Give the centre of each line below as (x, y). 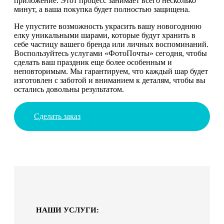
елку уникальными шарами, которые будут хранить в (105, 35)
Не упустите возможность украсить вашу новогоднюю (108, 26)
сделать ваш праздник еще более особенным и (93, 62)
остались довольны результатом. (69, 89)
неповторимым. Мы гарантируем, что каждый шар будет (111, 71)
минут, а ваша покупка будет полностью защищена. (102, 9)
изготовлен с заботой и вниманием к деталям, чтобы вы (110, 80)
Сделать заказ (57, 116)
